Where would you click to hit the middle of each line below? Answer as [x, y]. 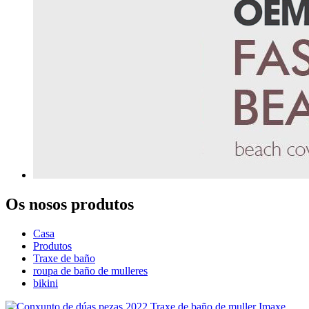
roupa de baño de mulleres [90, 270]
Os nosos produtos [70, 204]
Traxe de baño [64, 258]
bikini [46, 283]
